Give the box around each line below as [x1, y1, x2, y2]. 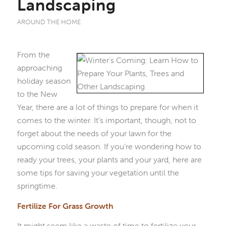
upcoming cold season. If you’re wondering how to [17, 141, 201, 152]
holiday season [17, 76, 71, 86]
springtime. [17, 181, 58, 191]
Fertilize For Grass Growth [17, 200, 114, 211]
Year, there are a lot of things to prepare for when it [17, 102, 198, 112]
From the [17, 49, 50, 60]
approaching [17, 63, 62, 73]
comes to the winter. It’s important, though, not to [17, 115, 196, 126]
